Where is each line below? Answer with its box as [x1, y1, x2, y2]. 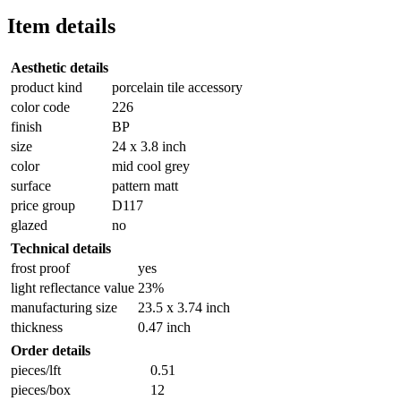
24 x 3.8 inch [112, 139, 186, 155]
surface [11, 178, 51, 194]
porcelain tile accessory [112, 80, 243, 96]
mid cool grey [112, 158, 190, 175]
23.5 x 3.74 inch [138, 300, 230, 316]
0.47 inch [138, 320, 191, 336]
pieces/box [11, 382, 71, 398]
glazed [11, 218, 47, 234]
